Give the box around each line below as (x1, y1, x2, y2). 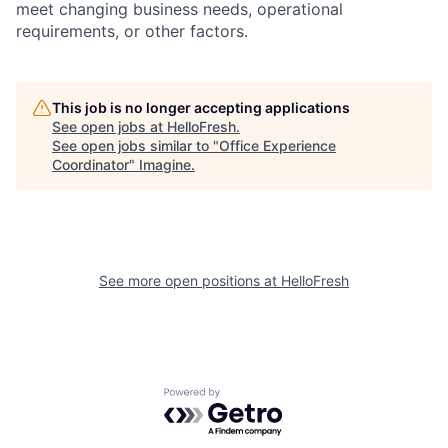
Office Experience (219, 137, 336, 154)
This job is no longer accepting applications (52, 99, 350, 116)
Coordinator (52, 156, 129, 173)
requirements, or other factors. (16, 21, 248, 41)
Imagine (139, 156, 191, 173)
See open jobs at (52, 118, 167, 135)
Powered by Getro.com (163, 387, 339, 408)
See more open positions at (99, 272, 281, 289)
